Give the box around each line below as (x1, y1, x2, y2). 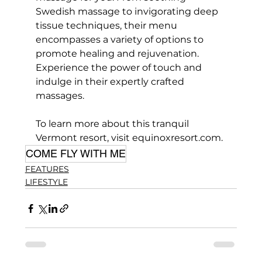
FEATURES (25, 164, 69, 175)
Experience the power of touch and (35, 62, 204, 74)
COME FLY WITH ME (25, 147, 126, 160)
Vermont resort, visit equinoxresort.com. (35, 132, 223, 144)
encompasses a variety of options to (35, 34, 206, 46)
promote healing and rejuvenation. (35, 48, 201, 60)
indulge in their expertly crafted (35, 76, 187, 88)
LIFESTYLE (25, 177, 68, 188)
